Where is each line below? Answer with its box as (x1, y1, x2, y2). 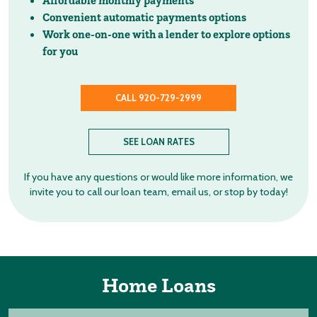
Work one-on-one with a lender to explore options (42, 27, 290, 41)
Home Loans (101, 272, 216, 298)
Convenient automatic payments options (42, 10, 246, 24)
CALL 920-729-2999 (115, 93, 202, 103)
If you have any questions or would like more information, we (24, 171, 293, 183)
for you (42, 44, 78, 58)
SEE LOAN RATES (122, 137, 195, 147)
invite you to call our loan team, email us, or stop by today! (29, 185, 288, 198)
